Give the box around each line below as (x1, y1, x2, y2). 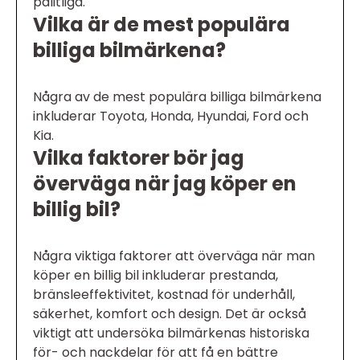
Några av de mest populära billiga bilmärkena (33, 88, 321, 106)
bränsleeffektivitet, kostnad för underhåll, (33, 285, 295, 304)
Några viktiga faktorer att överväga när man (33, 247, 315, 265)
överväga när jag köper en (33, 170, 297, 197)
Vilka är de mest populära (33, 11, 290, 38)
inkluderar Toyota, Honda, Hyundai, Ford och (33, 107, 309, 125)
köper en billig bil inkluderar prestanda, (33, 266, 278, 284)
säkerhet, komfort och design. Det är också (33, 305, 306, 323)
